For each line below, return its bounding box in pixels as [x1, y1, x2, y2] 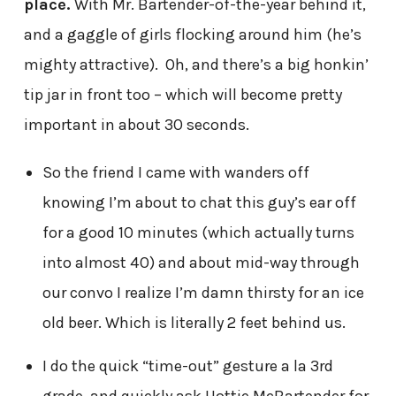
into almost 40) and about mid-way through [42, 253, 360, 273]
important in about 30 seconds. [23, 115, 249, 135]
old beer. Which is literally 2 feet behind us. [42, 313, 346, 333]
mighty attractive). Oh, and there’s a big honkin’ [23, 55, 369, 75]
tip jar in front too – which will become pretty [23, 85, 342, 105]
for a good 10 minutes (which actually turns [42, 223, 354, 243]
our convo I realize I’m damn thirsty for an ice [42, 283, 364, 303]
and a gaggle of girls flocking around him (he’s [23, 25, 362, 45]
